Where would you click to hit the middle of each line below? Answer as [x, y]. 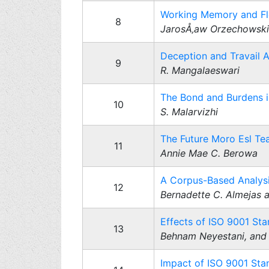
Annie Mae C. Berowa [209, 153]
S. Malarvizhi [189, 112]
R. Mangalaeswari [200, 70]
